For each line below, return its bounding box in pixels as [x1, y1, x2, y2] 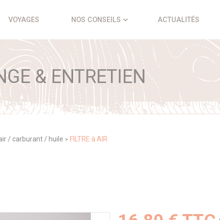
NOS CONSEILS [71, 15, 121, 24]
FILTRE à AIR [70, 135, 108, 143]
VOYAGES [8, 15, 39, 24]
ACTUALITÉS [157, 15, 199, 24]
